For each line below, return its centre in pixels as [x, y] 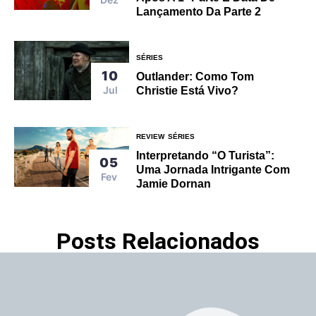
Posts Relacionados [158, 242]
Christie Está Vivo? [188, 91]
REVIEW [151, 137]
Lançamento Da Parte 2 [199, 12]
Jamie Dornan [174, 184]
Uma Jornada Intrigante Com [213, 170]
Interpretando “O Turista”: [206, 156]
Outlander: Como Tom [195, 77]
